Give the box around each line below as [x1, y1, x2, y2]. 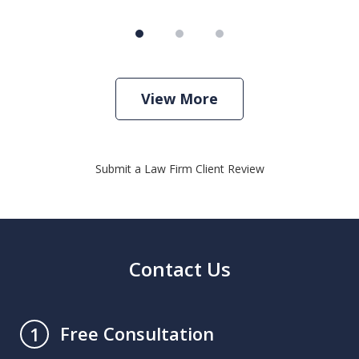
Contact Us [128, 256, 231, 283]
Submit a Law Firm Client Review [95, 161, 264, 177]
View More [141, 89, 218, 109]
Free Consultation [60, 321, 214, 346]
